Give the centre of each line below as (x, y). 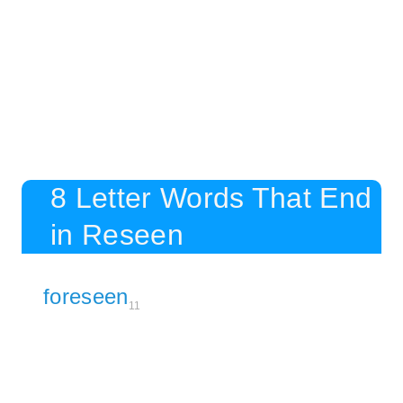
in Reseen (117, 234)
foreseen (86, 296)
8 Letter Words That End (211, 197)
